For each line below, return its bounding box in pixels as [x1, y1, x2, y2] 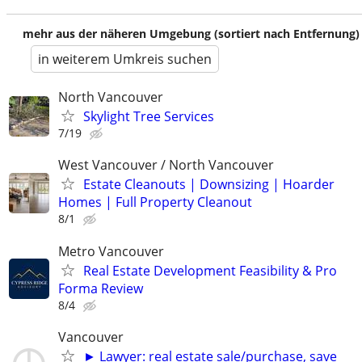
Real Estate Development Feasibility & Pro [83, 261, 337, 280]
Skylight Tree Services [83, 107, 214, 126]
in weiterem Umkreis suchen [38, 50, 212, 69]
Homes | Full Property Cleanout [58, 193, 252, 212]
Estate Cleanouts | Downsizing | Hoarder [83, 175, 335, 194]
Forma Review [58, 279, 143, 297]
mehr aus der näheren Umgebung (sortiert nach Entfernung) [23, 26, 360, 42]
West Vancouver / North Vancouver [58, 156, 274, 175]
